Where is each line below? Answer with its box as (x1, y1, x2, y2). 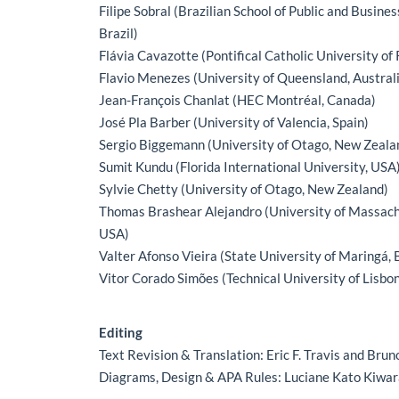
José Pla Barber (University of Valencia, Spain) (99, 113, 370, 130)
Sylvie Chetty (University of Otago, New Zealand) (99, 180, 389, 197)
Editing (99, 323, 143, 340)
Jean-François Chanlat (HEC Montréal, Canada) (99, 91, 377, 108)
